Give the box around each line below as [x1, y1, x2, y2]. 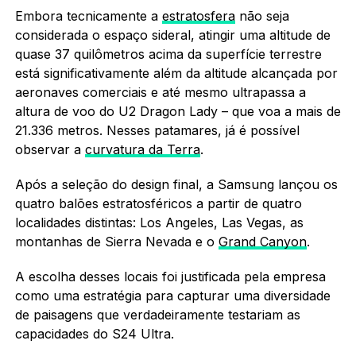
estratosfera [161, 7, 235, 24]
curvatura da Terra [84, 141, 200, 157]
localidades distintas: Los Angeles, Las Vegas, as [14, 214, 304, 230]
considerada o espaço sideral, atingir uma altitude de [14, 26, 331, 43]
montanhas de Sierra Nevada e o [14, 233, 219, 250]
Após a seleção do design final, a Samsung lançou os [14, 176, 338, 192]
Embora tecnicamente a [14, 7, 162, 24]
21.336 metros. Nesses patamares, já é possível [14, 122, 300, 138]
